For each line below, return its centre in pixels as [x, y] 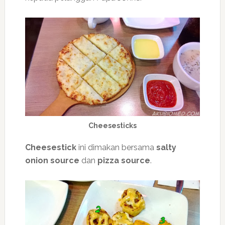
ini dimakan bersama [116, 147]
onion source [52, 160]
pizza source [124, 160]
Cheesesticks [112, 126]
